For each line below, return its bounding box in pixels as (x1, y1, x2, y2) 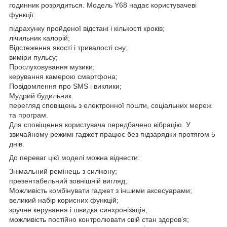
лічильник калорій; (9, 33, 70, 42)
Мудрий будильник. (9, 91, 73, 100)
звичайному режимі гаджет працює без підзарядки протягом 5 (9, 130, 215, 138)
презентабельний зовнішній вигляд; (9, 176, 127, 185)
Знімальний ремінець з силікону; (9, 167, 117, 175)
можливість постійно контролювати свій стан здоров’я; (9, 215, 189, 223)
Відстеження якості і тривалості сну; (9, 43, 128, 52)
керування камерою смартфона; (9, 72, 118, 81)
